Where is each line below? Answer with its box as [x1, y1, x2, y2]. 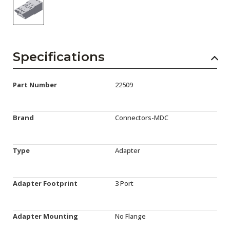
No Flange [115, 212, 146, 221]
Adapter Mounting [13, 212, 78, 221]
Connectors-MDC [115, 113, 168, 122]
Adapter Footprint [13, 179, 78, 188]
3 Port [115, 179, 133, 188]
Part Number [13, 80, 57, 89]
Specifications [13, 49, 105, 64]
